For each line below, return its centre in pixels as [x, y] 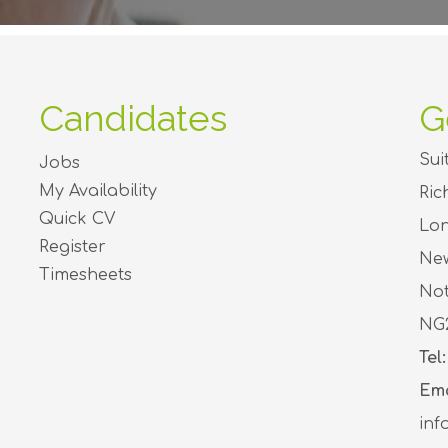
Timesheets [85, 274]
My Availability [98, 190]
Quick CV [77, 218]
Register [72, 246]
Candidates [133, 118]
